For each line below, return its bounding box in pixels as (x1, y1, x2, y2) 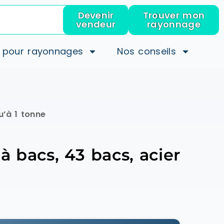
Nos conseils (117, 45, 176, 57)
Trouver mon (142, 9, 205, 21)
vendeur (76, 18, 116, 30)
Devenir (77, 9, 114, 21)
